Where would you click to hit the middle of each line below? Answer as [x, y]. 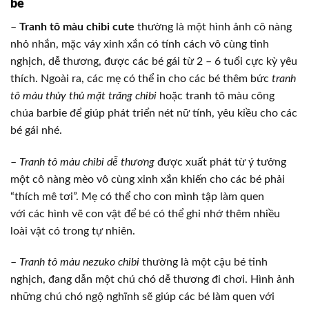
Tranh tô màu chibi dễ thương [87, 162]
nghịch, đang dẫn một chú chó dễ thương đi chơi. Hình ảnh [152, 280]
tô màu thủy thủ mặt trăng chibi [83, 96]
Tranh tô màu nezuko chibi [79, 262]
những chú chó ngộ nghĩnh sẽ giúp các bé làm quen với [142, 297]
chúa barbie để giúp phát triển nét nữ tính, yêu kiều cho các [154, 113]
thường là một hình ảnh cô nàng [213, 27]
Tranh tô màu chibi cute [77, 27]
